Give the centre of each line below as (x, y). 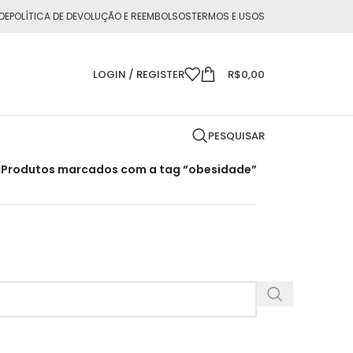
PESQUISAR (236, 136)
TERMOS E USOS (228, 16)
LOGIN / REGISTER (139, 74)
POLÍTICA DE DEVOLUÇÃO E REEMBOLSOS (100, 16)
